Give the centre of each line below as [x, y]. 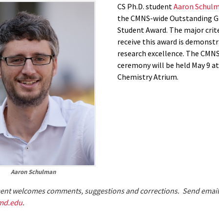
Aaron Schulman [33, 172]
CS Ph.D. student [145, 6]
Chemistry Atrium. [148, 77]
